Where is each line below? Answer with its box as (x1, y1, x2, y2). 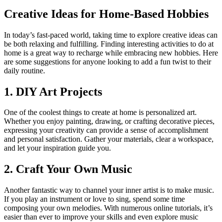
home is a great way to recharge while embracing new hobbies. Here (4, 48, 218, 57)
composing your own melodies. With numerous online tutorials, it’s (4, 204, 213, 213)
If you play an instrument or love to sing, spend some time (4, 195, 185, 204)
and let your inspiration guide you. (4, 144, 111, 153)
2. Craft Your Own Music (4, 163, 132, 176)
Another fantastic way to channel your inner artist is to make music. (4, 186, 214, 195)
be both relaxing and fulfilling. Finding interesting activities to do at (4, 39, 214, 48)
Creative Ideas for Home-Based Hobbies (4, 7, 209, 20)
